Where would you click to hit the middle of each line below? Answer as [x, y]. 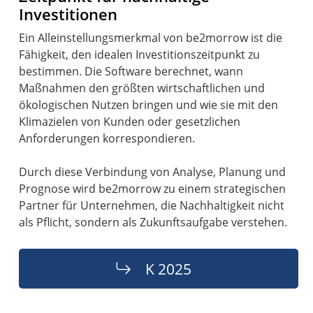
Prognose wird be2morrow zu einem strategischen [153, 188]
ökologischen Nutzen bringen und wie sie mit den [149, 104]
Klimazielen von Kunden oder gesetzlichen [130, 121]
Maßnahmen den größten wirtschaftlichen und [142, 88]
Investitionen [68, 14]
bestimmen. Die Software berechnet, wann [131, 71]
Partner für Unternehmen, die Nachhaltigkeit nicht [152, 205]
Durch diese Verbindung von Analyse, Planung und [153, 172]
